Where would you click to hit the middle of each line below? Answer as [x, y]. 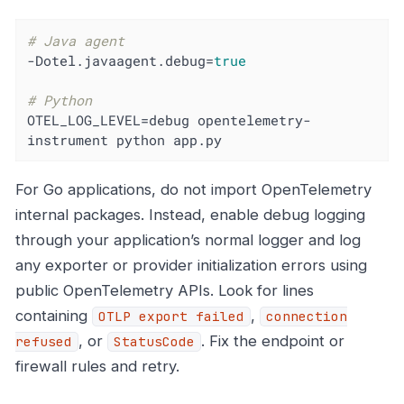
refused [44, 342]
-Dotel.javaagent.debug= [121, 61]
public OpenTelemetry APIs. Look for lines [165, 291]
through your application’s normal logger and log [188, 240]
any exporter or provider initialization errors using [191, 266]
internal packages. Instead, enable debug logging [190, 215]
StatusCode [154, 342]
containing [54, 316]
